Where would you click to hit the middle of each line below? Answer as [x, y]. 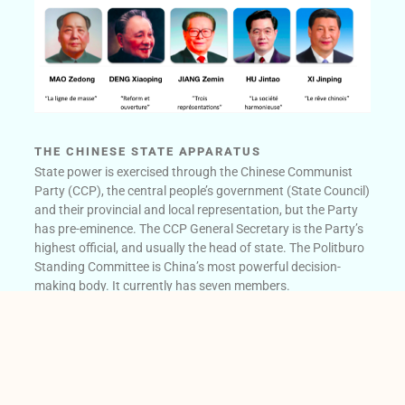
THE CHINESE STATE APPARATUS [148, 152]
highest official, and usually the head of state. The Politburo [200, 248]
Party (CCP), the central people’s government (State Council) [202, 191]
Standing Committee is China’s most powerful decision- [188, 267]
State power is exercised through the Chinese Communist [194, 172]
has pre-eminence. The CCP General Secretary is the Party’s [199, 229]
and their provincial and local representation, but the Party [197, 210]
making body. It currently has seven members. [163, 286]
